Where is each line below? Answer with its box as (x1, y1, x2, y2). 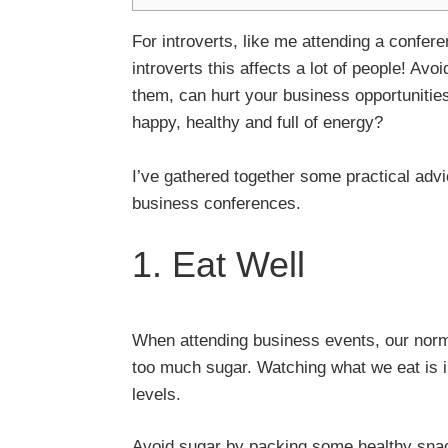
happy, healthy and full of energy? (132, 113, 383, 133)
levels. (132, 385, 181, 405)
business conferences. (132, 194, 301, 214)
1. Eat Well (132, 244, 305, 286)
